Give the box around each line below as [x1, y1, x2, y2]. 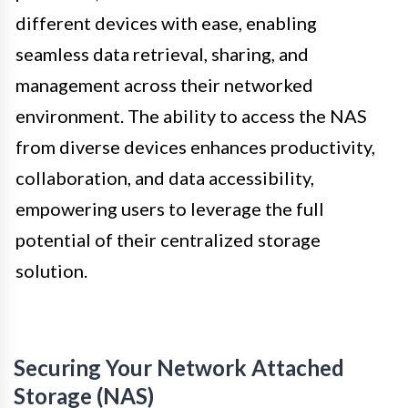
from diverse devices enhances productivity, [15, 135, 375, 158]
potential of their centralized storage [15, 228, 321, 250]
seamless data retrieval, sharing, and [15, 42, 309, 65]
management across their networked [15, 73, 313, 96]
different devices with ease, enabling [15, 11, 317, 34]
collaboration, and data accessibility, [15, 166, 314, 189]
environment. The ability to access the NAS [15, 104, 367, 127]
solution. [15, 259, 87, 281]
